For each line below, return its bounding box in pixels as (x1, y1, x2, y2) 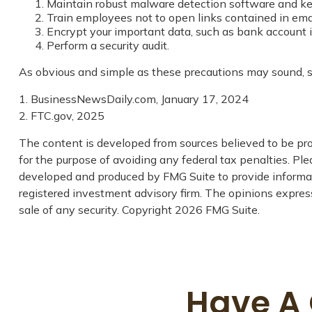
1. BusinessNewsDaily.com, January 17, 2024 (18, 91, 249, 106)
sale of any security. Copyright (18, 202, 175, 217)
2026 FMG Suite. (174, 202, 260, 217)
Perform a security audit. (46, 38, 169, 52)
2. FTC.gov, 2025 (18, 108, 104, 123)
